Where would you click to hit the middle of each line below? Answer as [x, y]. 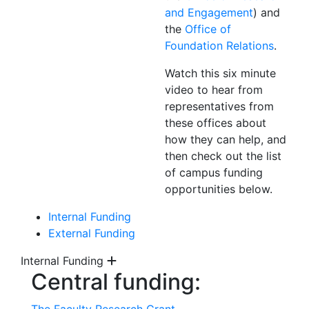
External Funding [92, 233]
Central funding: [116, 282]
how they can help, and [226, 139]
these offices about [216, 123]
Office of [208, 29]
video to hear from [214, 90]
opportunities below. [219, 189]
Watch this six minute [220, 73]
